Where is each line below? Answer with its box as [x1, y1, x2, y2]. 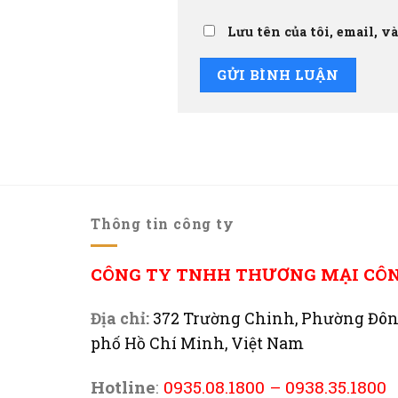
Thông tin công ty [91, 214, 235, 234]
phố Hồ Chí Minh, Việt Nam [91, 332, 304, 354]
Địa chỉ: [91, 307, 149, 329]
